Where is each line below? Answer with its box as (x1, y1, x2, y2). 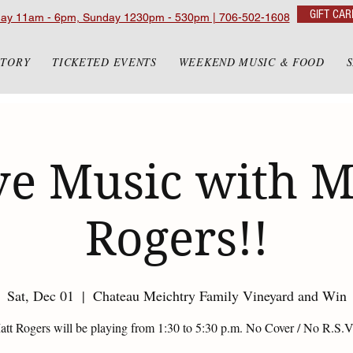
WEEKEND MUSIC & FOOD (178, 54, 325, 69)
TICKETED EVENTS (52, 54, 157, 69)
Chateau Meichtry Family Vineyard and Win (92, 286, 347, 305)
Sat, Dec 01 (6, 286, 74, 305)
